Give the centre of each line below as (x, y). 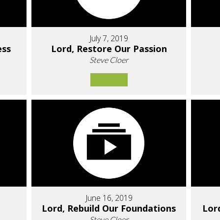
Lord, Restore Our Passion (109, 48)
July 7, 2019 (109, 38)
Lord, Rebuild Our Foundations (109, 208)
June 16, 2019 (109, 198)
